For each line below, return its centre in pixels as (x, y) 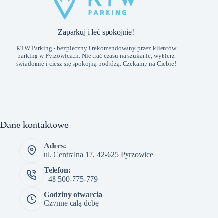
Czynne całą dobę (71, 203)
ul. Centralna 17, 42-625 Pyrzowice (99, 154)
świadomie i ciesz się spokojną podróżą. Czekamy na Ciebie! (96, 63)
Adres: (55, 145)
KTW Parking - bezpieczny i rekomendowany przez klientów (96, 48)
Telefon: (57, 170)
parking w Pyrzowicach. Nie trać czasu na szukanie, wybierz (96, 55)
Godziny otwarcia (73, 194)
